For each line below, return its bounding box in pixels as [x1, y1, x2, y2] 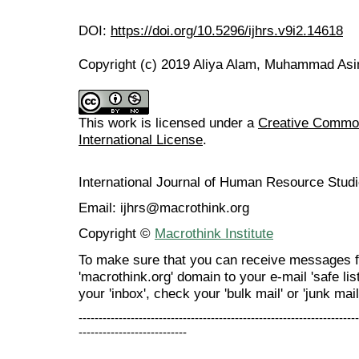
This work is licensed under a [79, 114, 258, 131]
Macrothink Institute [155, 225, 273, 242]
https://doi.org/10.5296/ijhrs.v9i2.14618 [111, 22, 343, 38]
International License [79, 131, 203, 147]
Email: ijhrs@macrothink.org [79, 200, 249, 216]
